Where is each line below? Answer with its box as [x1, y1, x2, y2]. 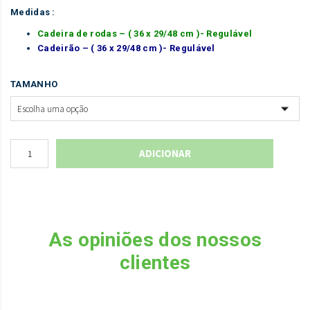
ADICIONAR [138, 147, 191, 161]
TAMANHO [10, 79, 58, 90]
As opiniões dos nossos [48, 228, 262, 252]
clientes [119, 251, 191, 275]
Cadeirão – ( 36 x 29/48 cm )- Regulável [37, 42, 217, 53]
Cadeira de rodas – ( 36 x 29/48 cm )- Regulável [37, 28, 253, 39]
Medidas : [10, 6, 57, 17]
